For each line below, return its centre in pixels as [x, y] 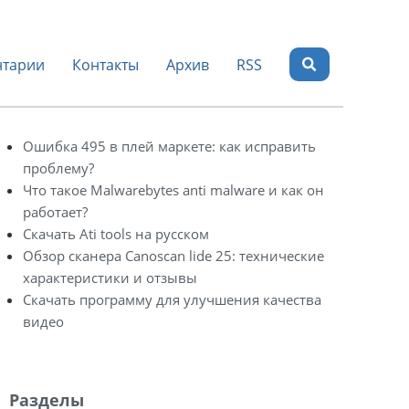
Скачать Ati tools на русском [116, 234]
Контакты [106, 64]
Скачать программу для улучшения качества [172, 299]
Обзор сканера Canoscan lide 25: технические [173, 256]
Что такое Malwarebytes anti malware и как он [173, 190]
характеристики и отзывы [110, 278]
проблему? [58, 168]
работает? [55, 212]
